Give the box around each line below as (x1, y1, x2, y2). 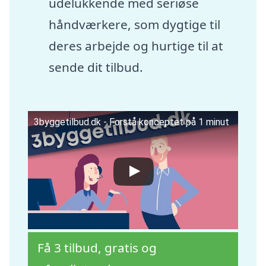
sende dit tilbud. (48, 59, 143, 76)
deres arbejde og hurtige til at (48, 37, 223, 55)
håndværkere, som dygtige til (48, 16, 220, 33)
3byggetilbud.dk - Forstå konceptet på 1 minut (34, 116, 230, 128)
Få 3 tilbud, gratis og (37, 239, 157, 256)
